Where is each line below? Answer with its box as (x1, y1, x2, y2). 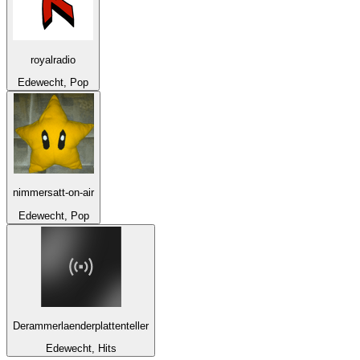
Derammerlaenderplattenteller (13, 319, 149, 332)
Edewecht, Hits (45, 342, 117, 355)
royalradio (31, 53, 76, 66)
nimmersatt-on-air (13, 186, 94, 199)
